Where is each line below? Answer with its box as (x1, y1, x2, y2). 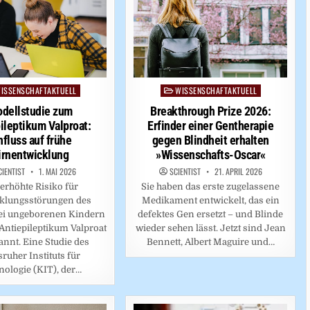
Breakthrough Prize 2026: (150, 104, 271, 119)
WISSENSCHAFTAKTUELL (175, 84, 257, 97)
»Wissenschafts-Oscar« (156, 147, 266, 163)
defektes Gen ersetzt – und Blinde (138, 209, 284, 220)
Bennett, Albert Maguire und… (146, 237, 275, 248)
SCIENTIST (169, 165, 201, 178)
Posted (159, 85, 189, 96)
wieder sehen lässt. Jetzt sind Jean (135, 223, 286, 234)
